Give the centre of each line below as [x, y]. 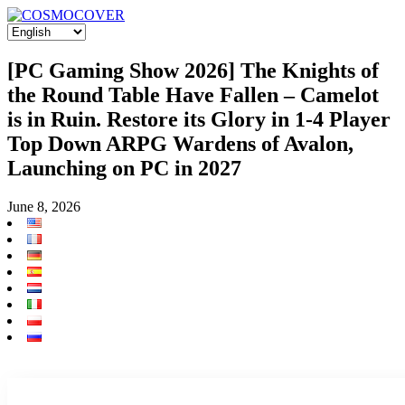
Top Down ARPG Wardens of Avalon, [180, 143]
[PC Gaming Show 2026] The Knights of [193, 70]
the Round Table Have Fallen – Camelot [193, 94]
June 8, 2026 [44, 206]
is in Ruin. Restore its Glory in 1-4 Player [199, 119]
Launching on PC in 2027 [124, 168]
